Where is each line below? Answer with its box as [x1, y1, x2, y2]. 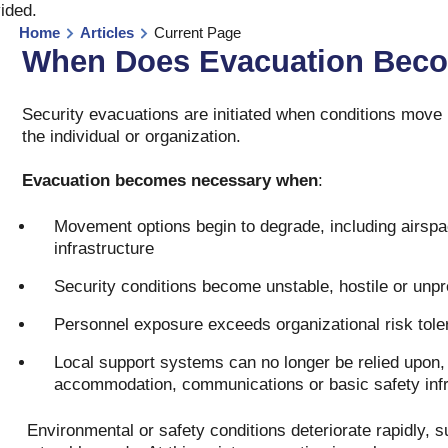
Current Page [154, 24, 241, 41]
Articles [80, 24, 134, 41]
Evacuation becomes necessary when [21, 171, 318, 190]
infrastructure [53, 239, 154, 258]
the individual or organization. [21, 127, 246, 146]
